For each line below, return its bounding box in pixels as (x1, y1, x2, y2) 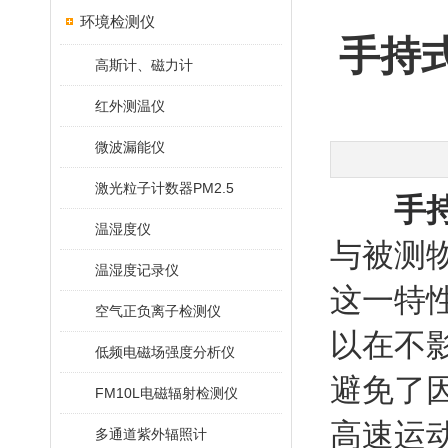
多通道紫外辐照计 (95, 426, 207, 442)
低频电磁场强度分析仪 (95, 344, 235, 360)
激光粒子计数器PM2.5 (95, 180, 234, 196)
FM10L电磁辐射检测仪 (95, 385, 238, 401)
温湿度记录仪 (95, 262, 179, 278)
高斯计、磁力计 (95, 57, 193, 73)
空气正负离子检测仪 (95, 303, 221, 319)
